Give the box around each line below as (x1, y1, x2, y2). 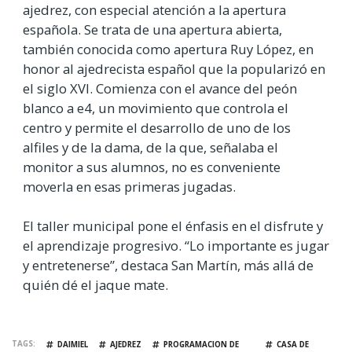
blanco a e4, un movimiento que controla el (23, 98, 288, 117)
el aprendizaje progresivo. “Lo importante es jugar (23, 236, 329, 255)
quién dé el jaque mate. (23, 275, 168, 294)
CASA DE (277, 339, 310, 350)
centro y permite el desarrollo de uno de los (23, 118, 291, 137)
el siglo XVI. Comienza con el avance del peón (23, 79, 297, 97)
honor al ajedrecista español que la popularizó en (23, 59, 325, 78)
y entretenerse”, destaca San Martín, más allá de (23, 255, 313, 274)
